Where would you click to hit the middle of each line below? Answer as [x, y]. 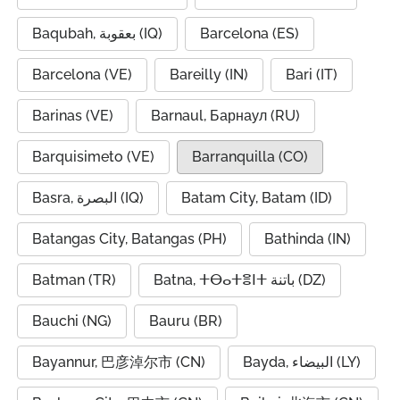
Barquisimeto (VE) [93, 157]
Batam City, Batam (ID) [257, 198]
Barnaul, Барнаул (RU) [225, 116]
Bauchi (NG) [72, 321]
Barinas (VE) [73, 116]
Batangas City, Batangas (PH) [129, 239]
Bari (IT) [312, 75]
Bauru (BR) [186, 321]
